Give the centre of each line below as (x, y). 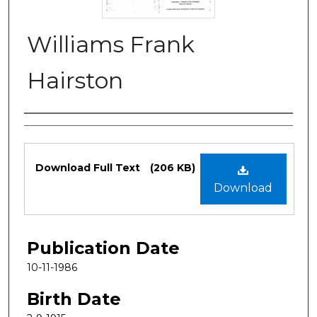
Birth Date (74, 299)
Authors (58, 128)
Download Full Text (89, 167)
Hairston (75, 80)
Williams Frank (111, 44)
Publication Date (103, 248)
